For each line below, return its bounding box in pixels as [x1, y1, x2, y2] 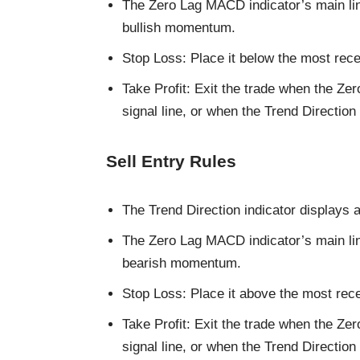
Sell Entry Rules [106, 151, 236, 170]
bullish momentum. [122, 19, 235, 35]
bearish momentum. [122, 255, 241, 271]
